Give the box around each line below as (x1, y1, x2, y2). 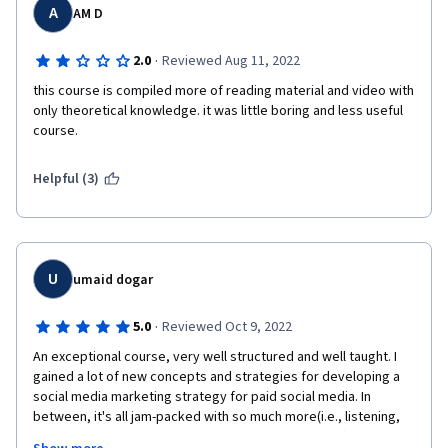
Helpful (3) (33, 169, 100, 189)
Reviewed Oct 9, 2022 (161, 317, 292, 337)
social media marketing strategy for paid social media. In (33, 387, 371, 407)
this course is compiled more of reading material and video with (33, 81, 414, 101)
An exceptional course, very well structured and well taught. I (33, 347, 397, 367)
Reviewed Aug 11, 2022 (161, 51, 300, 71)
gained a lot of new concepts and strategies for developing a (33, 367, 400, 387)
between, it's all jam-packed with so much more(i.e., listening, (33, 407, 400, 427)
